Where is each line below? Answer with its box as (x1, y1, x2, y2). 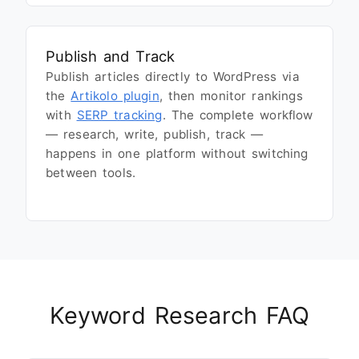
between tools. (46, 164, 136, 180)
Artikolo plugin (71, 87, 159, 103)
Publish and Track (46, 46, 175, 65)
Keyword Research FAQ (49, 301, 310, 329)
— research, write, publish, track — (46, 126, 264, 142)
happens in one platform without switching (46, 145, 309, 161)
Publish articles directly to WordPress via (46, 68, 300, 84)
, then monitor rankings (159, 87, 303, 103)
